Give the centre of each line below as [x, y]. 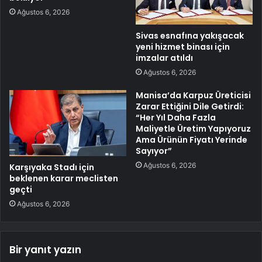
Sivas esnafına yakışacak [190, 36]
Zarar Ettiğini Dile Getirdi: [190, 107]
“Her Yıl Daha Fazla [176, 118]
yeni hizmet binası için [183, 47]
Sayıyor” [154, 151]
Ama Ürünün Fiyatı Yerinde [192, 140]
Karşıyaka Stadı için [52, 168]
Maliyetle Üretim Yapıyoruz [193, 129]
